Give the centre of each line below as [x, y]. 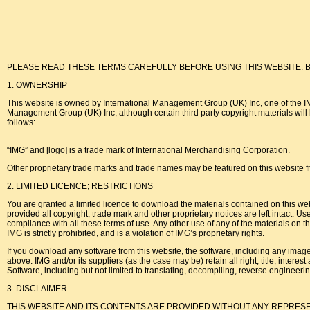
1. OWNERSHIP [37, 85]
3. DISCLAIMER [37, 289]
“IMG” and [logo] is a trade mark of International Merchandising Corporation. [148, 150]
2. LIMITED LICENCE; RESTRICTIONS [80, 186]
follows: [21, 122]
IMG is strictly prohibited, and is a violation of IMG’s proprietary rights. [136, 233]
